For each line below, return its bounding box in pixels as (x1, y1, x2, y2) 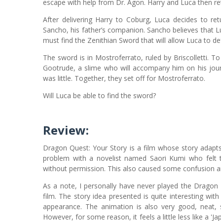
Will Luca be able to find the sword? (43, 91, 156, 100)
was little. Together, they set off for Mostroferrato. (43, 74, 205, 83)
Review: (43, 122, 89, 138)
